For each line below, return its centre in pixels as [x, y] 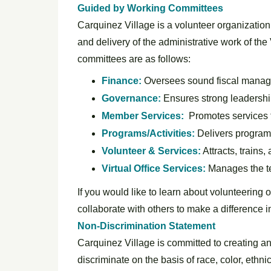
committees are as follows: [134, 59]
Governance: [131, 98]
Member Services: [143, 116]
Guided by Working [123, 8]
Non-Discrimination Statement [146, 226]
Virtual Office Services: [154, 168]
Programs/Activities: [148, 133]
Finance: [122, 81]
